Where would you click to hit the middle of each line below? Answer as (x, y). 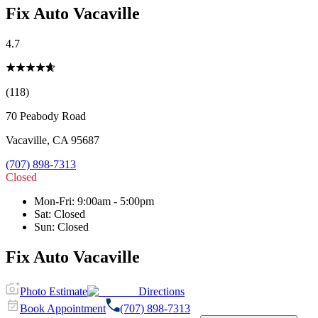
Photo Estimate (54, 291)
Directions (161, 291)
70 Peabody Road (46, 116)
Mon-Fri (53, 201)
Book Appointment (63, 308)
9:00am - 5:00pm (116, 201)
